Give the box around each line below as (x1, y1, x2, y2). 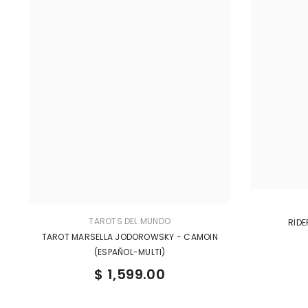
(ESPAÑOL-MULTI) (93, 245, 166, 258)
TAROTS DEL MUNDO (89, 214, 171, 227)
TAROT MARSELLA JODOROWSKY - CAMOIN (41, 230, 218, 243)
